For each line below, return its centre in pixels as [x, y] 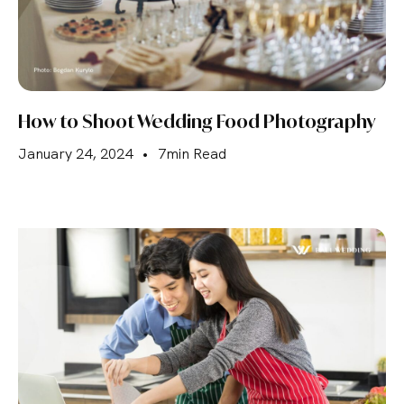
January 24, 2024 [75, 154]
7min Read [192, 154]
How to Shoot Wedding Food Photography [197, 121]
